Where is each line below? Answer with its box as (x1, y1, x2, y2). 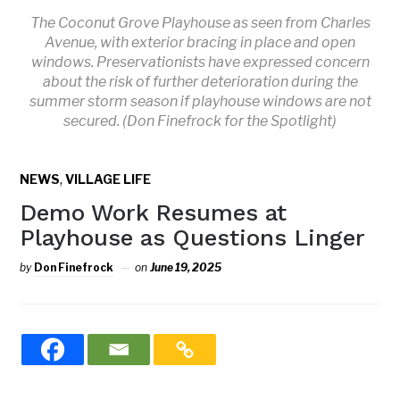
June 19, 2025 (150, 261, 222, 275)
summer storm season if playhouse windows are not (29, 93, 371, 111)
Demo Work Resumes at (20, 199, 287, 227)
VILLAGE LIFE (65, 171, 152, 187)
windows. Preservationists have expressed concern (30, 54, 370, 71)
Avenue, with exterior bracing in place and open (45, 34, 355, 52)
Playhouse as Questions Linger (20, 224, 366, 252)
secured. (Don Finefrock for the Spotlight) (63, 112, 337, 130)
